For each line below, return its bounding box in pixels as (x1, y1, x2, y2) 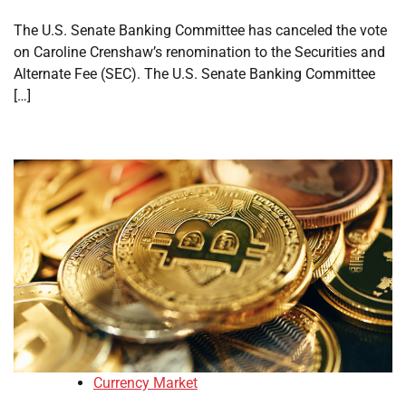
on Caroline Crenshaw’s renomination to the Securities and (14, 43, 385, 61)
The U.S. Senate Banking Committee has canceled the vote (14, 22, 387, 39)
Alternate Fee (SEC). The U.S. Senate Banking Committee (14, 65, 375, 82)
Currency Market (93, 374, 198, 392)
